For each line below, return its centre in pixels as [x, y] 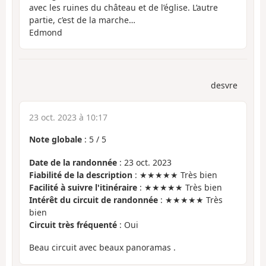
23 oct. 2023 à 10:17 [68, 118]
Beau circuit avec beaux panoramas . [102, 248]
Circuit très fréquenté [73, 224]
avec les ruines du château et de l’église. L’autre [123, 7]
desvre [224, 85]
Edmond [46, 32]
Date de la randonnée [73, 162]
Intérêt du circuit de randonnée [94, 199]
